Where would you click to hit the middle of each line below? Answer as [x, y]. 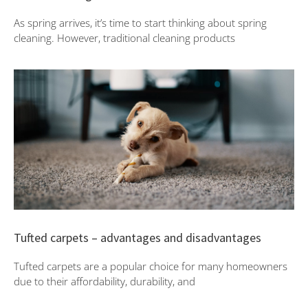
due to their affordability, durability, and [104, 281]
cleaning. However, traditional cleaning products [124, 37]
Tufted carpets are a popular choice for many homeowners [151, 266]
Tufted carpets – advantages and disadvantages [137, 237]
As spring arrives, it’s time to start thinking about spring [140, 22]
